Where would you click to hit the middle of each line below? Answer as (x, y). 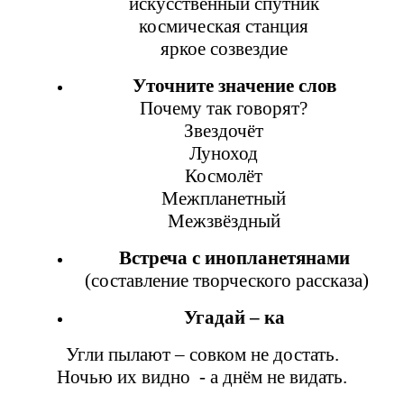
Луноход (224, 153)
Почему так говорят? (224, 108)
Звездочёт (224, 130)
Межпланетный (224, 198)
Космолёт (224, 175)
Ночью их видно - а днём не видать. (202, 376)
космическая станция (224, 26)
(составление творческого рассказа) (202, 280)
